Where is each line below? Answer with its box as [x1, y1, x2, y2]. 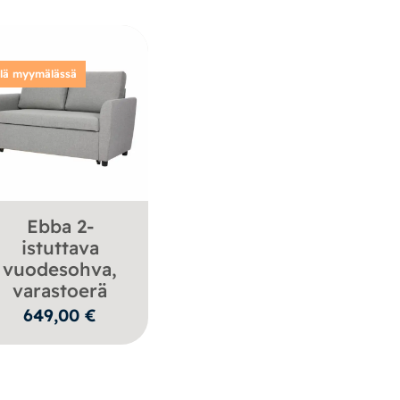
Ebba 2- [26, 214, 94, 238]
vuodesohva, [3, 257, 118, 281]
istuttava [21, 236, 99, 260]
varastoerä [12, 279, 108, 303]
